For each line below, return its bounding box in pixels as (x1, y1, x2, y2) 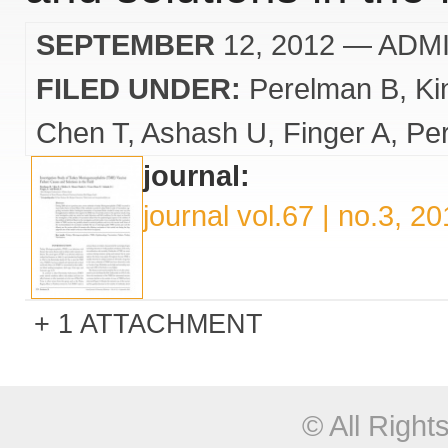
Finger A (283, 116, 390, 149)
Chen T (36, 116, 127, 149)
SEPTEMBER (36, 28, 215, 61)
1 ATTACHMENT (58, 308, 263, 339)
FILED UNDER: (36, 72, 241, 105)
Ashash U (141, 116, 267, 149)
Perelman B (249, 72, 399, 105)
